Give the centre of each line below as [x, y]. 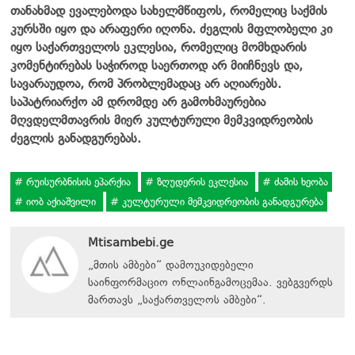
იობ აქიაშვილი [61, 201]
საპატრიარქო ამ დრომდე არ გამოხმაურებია [138, 101]
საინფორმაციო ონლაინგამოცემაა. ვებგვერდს [210, 282]
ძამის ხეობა [300, 181]
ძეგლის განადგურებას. [76, 138]
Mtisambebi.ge [131, 242]
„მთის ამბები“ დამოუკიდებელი [171, 265]
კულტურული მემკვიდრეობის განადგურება [221, 201]
